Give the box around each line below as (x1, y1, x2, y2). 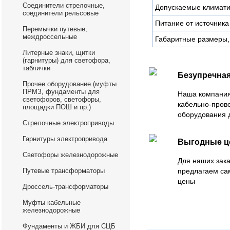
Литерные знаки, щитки (23, 49, 95, 56)
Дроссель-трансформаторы (23, 183, 108, 190)
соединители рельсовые (23, 9, 99, 17)
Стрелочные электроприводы (23, 119, 114, 127)
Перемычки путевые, (23, 25, 87, 33)
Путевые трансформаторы (23, 167, 105, 175)
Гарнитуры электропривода (23, 135, 107, 143)
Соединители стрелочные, (23, 2, 105, 9)
